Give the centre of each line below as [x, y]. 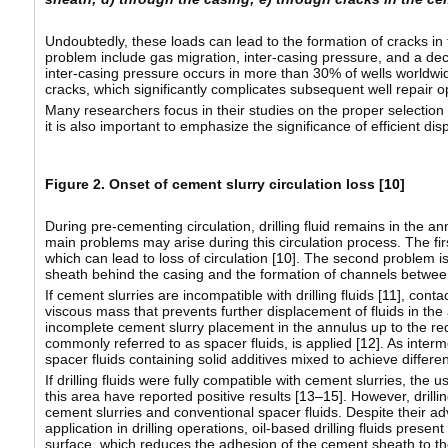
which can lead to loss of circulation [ [160, 258]
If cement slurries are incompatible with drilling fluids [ [213, 295]
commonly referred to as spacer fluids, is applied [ [202, 343]
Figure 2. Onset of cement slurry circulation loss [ [214, 184]
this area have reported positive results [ [171, 396]
